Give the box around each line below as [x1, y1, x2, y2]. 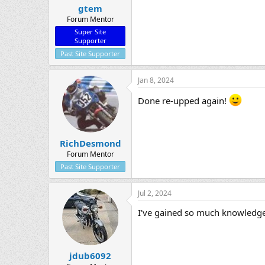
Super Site [75, 27, 106, 37]
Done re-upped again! [138, 95, 229, 107]
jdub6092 [69, 250, 111, 262]
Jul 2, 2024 [138, 188, 172, 198]
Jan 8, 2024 [138, 75, 174, 86]
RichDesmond [59, 137, 121, 149]
